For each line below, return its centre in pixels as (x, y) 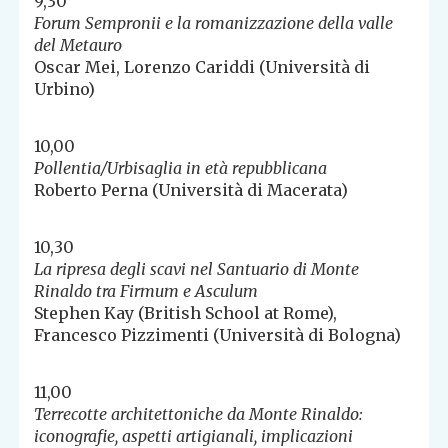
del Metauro (78, 45)
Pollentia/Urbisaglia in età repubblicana (181, 168)
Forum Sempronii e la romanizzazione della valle (214, 23)
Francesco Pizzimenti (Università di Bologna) (218, 335)
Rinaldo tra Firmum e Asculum (146, 291)
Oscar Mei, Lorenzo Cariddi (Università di (202, 67)
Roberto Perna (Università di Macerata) (191, 190)
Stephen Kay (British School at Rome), (186, 313)
